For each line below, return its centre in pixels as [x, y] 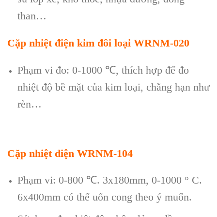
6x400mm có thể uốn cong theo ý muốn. [104, 197]
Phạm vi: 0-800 [52, 180]
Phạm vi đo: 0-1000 [61, 70]
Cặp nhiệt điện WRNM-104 [70, 153]
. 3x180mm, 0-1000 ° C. [149, 180]
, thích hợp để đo [152, 70]
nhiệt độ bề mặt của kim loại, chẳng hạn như [113, 87]
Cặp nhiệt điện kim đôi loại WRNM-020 [98, 43]
